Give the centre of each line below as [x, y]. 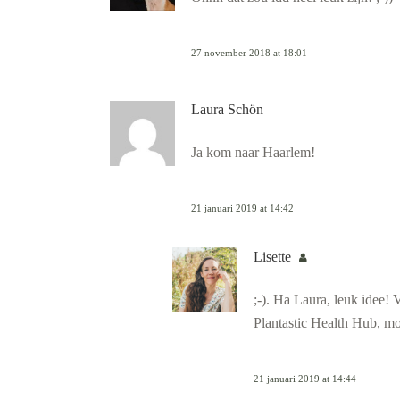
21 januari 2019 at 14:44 [305, 378]
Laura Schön [227, 110]
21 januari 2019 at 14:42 [242, 208]
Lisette [274, 256]
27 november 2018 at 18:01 [249, 52]
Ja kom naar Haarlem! [253, 153]
